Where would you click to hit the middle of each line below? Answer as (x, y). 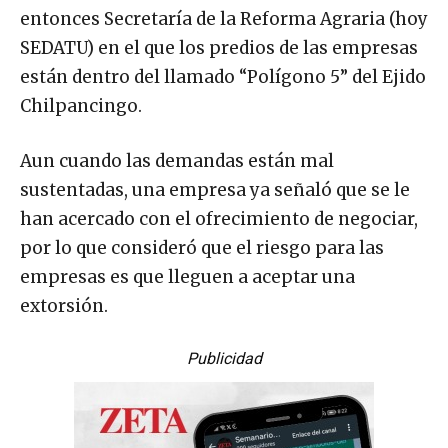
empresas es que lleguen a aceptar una (187, 276)
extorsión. (64, 305)
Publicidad (224, 358)
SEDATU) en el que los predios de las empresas (219, 47)
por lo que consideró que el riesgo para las (202, 247)
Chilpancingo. (81, 105)
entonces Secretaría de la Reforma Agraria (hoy (224, 18)
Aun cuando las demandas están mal (177, 160)
